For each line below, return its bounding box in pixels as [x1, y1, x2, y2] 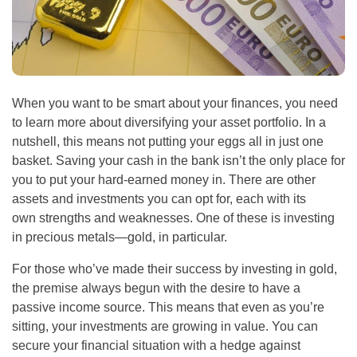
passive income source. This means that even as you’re [12, 300, 324, 314]
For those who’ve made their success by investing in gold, [12, 261, 337, 276]
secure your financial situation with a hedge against [12, 338, 300, 352]
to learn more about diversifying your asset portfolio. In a [12, 115, 326, 129]
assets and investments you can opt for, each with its [12, 191, 306, 206]
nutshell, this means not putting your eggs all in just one [12, 134, 324, 148]
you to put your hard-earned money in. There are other [12, 172, 316, 186]
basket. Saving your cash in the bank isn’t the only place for [12, 153, 345, 167]
